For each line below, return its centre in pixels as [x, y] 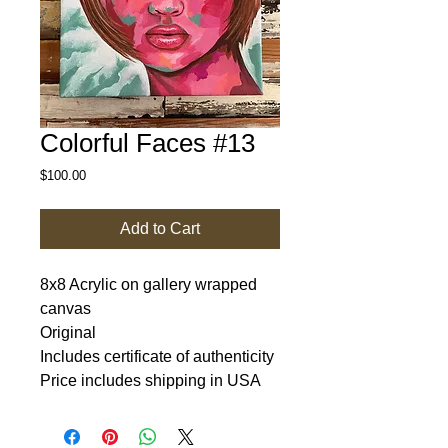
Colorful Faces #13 [147, 143]
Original [68, 332]
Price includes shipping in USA [150, 380]
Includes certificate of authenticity [157, 356]
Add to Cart [160, 228]
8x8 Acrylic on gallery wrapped [148, 284]
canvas [65, 308]
